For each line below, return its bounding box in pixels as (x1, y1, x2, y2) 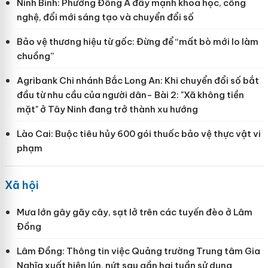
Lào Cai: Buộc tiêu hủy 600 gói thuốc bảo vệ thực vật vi (16, 128, 261, 140)
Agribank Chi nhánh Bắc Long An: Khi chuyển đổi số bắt (16, 75, 259, 87)
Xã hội (4, 178, 39, 193)
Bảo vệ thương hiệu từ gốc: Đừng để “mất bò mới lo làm (16, 36, 258, 48)
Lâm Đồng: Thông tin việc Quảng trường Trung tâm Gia (16, 245, 260, 257)
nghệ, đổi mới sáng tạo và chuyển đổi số (16, 11, 194, 23)
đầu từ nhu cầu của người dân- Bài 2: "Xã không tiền (16, 89, 244, 101)
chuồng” (16, 50, 54, 62)
